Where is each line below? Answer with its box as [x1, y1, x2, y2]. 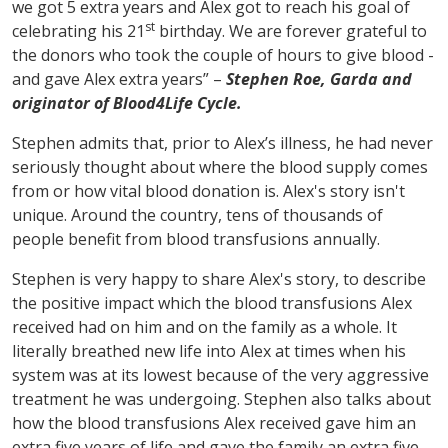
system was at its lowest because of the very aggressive [12, 364, 429, 386]
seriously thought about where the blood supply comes [12, 156, 428, 178]
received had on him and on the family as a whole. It [12, 316, 397, 338]
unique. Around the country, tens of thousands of [12, 204, 383, 226]
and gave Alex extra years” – [12, 68, 226, 90]
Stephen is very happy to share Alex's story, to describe [12, 268, 426, 290]
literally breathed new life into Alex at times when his [12, 340, 406, 362]
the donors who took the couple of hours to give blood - [12, 44, 434, 66]
